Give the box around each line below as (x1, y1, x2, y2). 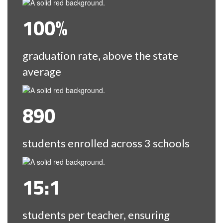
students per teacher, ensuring (22, 208, 170, 222)
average (22, 64, 61, 78)
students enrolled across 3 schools (22, 136, 190, 150)
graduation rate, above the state (22, 48, 178, 62)
